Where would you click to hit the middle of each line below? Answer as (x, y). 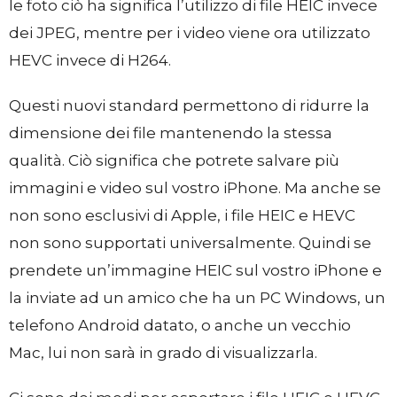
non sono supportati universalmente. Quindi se (190, 243)
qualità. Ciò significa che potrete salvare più (174, 160)
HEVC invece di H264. (90, 60)
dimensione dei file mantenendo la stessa (171, 133)
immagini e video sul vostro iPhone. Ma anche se (195, 188)
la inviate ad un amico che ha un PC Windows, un (197, 298)
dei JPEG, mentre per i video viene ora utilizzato (190, 33)
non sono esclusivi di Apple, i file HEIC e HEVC (182, 215)
